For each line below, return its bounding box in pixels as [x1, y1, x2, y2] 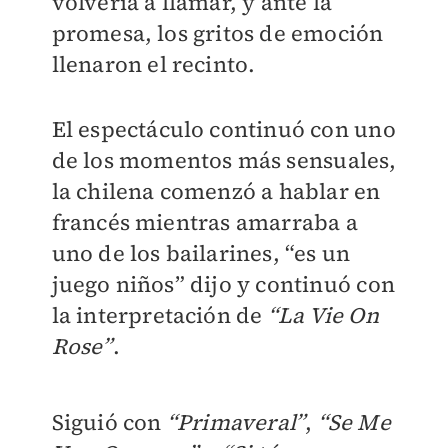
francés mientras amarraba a [51, 207, 358, 238]
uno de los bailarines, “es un [51, 238, 351, 269]
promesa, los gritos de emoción [51, 18, 384, 49]
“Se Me [317, 407, 391, 438]
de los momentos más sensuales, [51, 145, 397, 176]
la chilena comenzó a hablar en [51, 176, 381, 207]
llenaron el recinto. [51, 49, 256, 80]
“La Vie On [267, 300, 379, 331]
